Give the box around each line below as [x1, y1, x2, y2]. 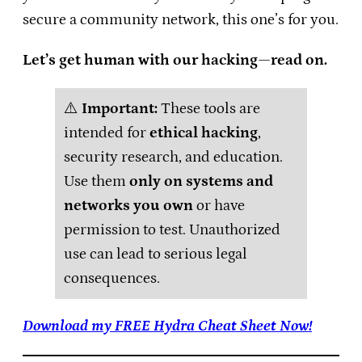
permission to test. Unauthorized [63, 221, 280, 238]
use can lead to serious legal [63, 245, 247, 263]
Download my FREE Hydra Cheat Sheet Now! [23, 318, 312, 335]
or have [192, 196, 245, 214]
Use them [63, 172, 129, 190]
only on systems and [128, 172, 273, 190]
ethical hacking [149, 124, 258, 141]
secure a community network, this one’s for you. [23, 11, 339, 29]
